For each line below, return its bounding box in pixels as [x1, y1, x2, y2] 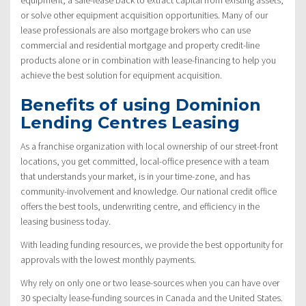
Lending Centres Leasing [20, 112, 240, 133]
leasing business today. [20, 214, 111, 227]
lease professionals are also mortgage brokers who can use [20, 23, 251, 36]
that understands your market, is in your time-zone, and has [20, 169, 250, 182]
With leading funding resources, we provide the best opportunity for [20, 238, 283, 251]
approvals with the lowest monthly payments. [20, 253, 196, 266]
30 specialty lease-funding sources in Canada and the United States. [20, 291, 283, 304]
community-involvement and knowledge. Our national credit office [20, 184, 277, 197]
